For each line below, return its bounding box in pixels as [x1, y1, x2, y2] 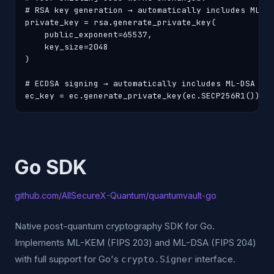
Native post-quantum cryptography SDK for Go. [15, 220, 215, 232]
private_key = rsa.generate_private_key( [25, 17, 216, 28]
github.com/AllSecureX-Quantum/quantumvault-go [15, 190, 217, 201]
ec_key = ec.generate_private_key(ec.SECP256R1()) [25, 91, 260, 101]
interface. [193, 253, 235, 265]
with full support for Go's [15, 253, 121, 265]
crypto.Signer [121, 254, 193, 265]
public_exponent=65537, [25, 29, 152, 40]
